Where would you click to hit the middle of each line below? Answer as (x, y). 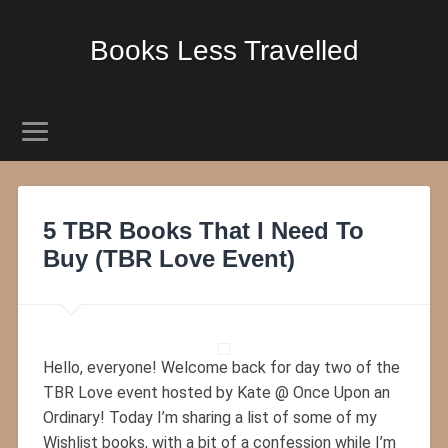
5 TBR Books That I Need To (203, 230)
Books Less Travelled (224, 50)
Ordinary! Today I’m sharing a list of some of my (209, 417)
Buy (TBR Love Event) (168, 258)
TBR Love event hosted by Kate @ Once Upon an (216, 392)
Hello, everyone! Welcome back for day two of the (221, 367)
